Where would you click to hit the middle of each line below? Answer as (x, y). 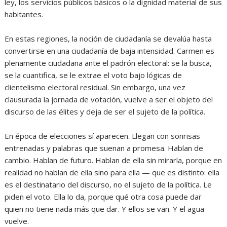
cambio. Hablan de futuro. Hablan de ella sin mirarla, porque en (113, 160)
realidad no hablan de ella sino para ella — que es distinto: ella (112, 172)
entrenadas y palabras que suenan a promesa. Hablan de (104, 148)
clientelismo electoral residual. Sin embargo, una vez (95, 87)
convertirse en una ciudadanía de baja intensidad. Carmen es (110, 50)
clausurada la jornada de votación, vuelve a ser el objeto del (109, 99)
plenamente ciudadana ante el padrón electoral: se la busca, (108, 63)
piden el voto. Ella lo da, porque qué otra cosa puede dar (103, 196)
